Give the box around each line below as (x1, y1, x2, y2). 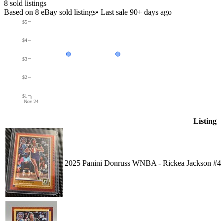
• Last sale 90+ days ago (96, 7, 172, 16)
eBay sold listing (39, 7, 93, 16)
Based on (4, 7, 35, 16)
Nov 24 (24, 98, 38, 104)
